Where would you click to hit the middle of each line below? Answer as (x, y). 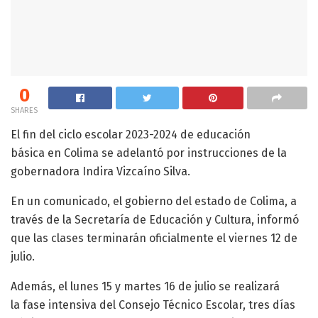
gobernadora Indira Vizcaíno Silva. (100, 171)
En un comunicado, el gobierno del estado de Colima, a (154, 201)
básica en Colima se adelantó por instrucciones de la (149, 153)
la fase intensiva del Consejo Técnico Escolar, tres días (153, 305)
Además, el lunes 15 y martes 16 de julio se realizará (145, 286)
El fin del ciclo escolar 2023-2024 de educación (131, 134)
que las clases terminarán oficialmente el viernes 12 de (154, 238)
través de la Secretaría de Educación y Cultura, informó (155, 219)
